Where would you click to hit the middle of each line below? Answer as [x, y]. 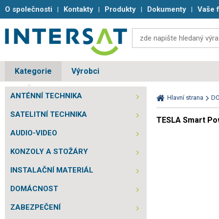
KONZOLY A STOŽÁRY [49, 152]
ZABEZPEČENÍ [35, 207]
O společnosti [29, 9]
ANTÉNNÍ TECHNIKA [46, 96]
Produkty [120, 9]
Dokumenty [167, 9]
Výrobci [85, 71]
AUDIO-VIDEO [34, 133]
